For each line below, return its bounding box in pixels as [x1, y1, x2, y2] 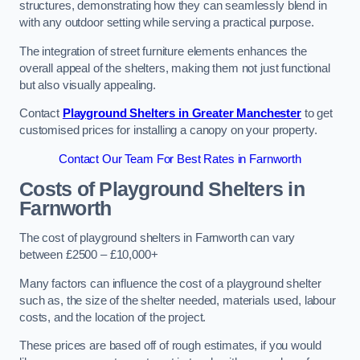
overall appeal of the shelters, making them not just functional [19, 61, 330, 75]
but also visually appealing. [19, 78, 156, 92]
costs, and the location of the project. [19, 310, 207, 324]
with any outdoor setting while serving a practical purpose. [19, 16, 314, 30]
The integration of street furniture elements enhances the [19, 44, 307, 58]
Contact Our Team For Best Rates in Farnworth [59, 152, 301, 166]
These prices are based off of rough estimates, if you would [19, 339, 321, 353]
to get [301, 107, 333, 121]
